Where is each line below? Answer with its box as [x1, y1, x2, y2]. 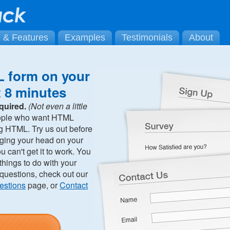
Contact [60, 179, 88, 191]
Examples [65, 32, 105, 43]
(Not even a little [28, 100, 87, 112]
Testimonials [122, 32, 172, 43]
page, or [26, 179, 60, 191]
